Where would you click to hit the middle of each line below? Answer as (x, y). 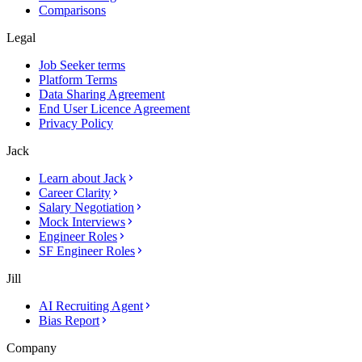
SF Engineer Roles (87, 250)
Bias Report (69, 320)
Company (32, 347)
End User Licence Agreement (114, 108)
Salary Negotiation (86, 207)
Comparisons (72, 10)
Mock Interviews (82, 221)
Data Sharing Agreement (102, 94)
